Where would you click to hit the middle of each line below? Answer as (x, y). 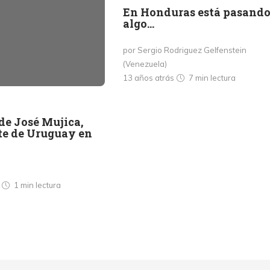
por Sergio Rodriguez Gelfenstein (185, 50)
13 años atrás (149, 78)
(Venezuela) (145, 64)
